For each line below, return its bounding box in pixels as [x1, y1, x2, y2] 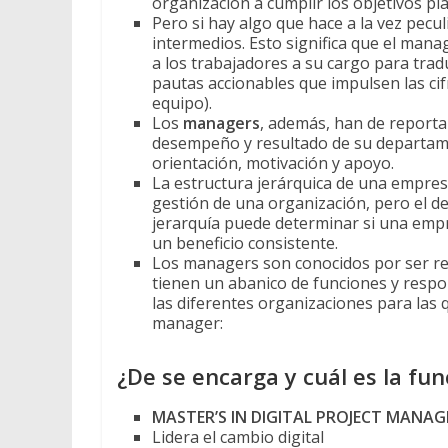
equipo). [152, 92, 212, 115]
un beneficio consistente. [152, 232, 338, 255]
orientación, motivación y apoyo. [152, 152, 398, 175]
